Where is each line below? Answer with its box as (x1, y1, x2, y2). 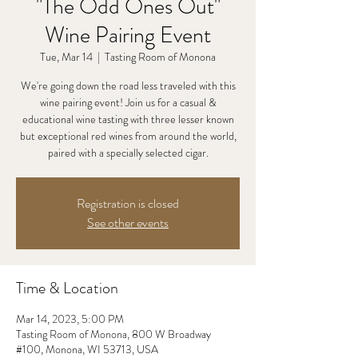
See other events (87, 213, 169, 232)
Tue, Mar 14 (40, 49, 93, 65)
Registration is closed (77, 194, 179, 213)
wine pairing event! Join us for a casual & (40, 94, 216, 110)
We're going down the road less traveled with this (20, 78, 236, 93)
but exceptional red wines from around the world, (19, 128, 237, 144)
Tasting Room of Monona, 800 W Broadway (16, 326, 211, 342)
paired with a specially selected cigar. (47, 145, 209, 161)
